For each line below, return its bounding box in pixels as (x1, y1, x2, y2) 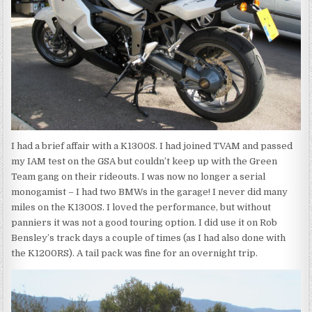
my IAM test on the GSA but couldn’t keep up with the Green (11, 156, 278, 167)
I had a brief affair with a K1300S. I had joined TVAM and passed (11, 141, 293, 152)
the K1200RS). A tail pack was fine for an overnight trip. (11, 248, 258, 259)
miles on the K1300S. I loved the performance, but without (11, 202, 272, 213)
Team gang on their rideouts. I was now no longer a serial (11, 171, 266, 182)
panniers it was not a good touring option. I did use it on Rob (11, 217, 278, 228)
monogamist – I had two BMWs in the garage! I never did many (11, 187, 288, 198)
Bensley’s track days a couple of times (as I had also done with (11, 233, 286, 244)
